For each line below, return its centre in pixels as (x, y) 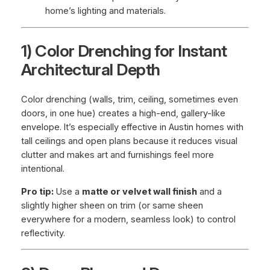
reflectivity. (43, 233)
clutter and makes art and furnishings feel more (117, 155)
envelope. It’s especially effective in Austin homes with (132, 127)
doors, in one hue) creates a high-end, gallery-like (123, 113)
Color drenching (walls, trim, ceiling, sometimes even (129, 99)
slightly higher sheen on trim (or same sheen (112, 205)
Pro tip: (37, 191)
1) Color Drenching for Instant (124, 51)
